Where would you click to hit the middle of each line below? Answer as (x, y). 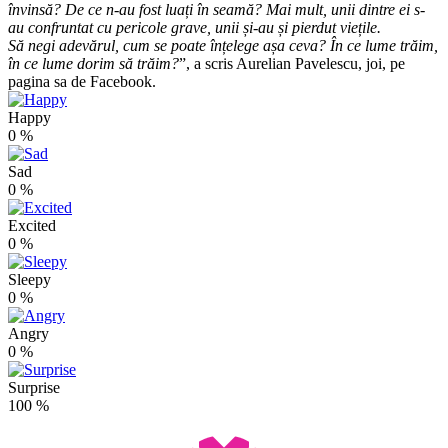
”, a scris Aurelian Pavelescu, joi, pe (292, 63)
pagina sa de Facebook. (82, 81)
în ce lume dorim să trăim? (93, 63)
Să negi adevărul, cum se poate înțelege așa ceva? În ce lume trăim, (223, 45)
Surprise (34, 387)
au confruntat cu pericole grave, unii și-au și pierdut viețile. (194, 27)
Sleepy (29, 279)
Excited (32, 225)
